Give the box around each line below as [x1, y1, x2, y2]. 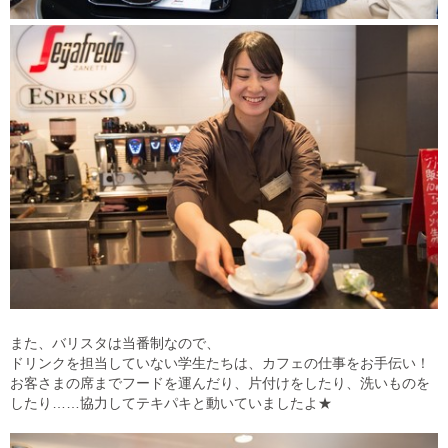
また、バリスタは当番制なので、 [10, 335, 220, 352]
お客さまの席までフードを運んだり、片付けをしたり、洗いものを [10, 375, 430, 392]
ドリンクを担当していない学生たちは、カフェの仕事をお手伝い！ [10, 355, 430, 372]
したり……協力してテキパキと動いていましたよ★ [10, 395, 332, 412]
